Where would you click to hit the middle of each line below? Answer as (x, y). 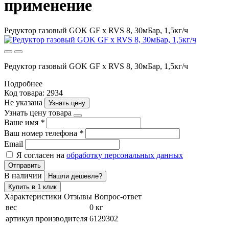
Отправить (25, 165)
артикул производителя (47, 218)
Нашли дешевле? (75, 176)
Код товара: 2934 (33, 93)
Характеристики (33, 196)
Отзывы (78, 196)
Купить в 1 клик (32, 187)
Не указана (24, 102)
